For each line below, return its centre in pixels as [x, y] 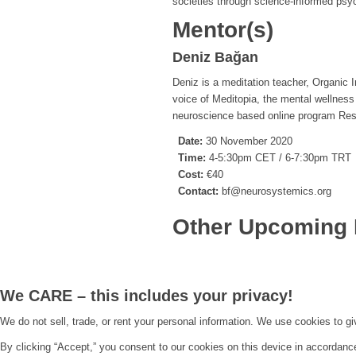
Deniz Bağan [215, 57]
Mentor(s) [223, 29]
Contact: [198, 191]
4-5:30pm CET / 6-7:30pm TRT [279, 157]
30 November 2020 [248, 141]
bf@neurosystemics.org [275, 191]
